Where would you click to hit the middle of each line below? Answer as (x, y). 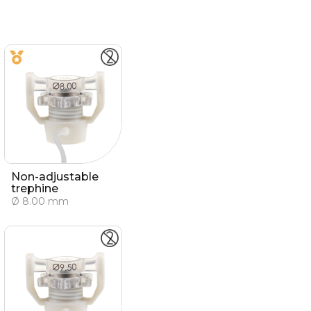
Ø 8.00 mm (40, 201)
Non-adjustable (55, 177)
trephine (35, 188)
